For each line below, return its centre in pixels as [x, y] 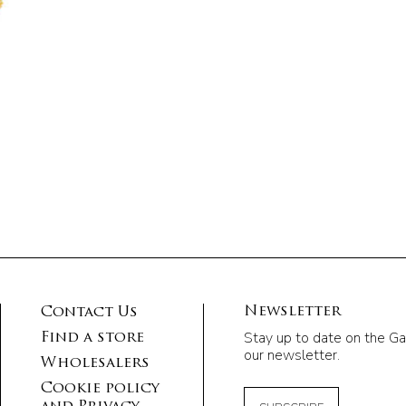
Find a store [92, 338]
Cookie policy [100, 388]
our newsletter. [292, 355]
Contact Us [89, 312]
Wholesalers [95, 363]
